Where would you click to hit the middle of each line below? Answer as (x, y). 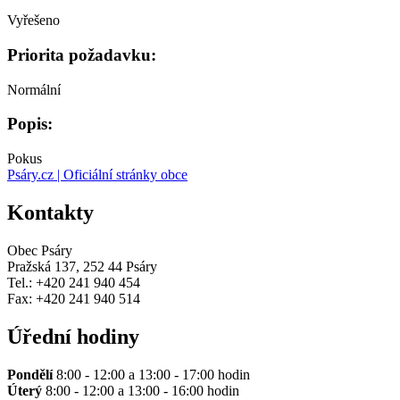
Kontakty (50, 212)
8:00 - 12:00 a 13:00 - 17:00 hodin (151, 374)
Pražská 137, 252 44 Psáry (82, 266)
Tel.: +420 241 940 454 (74, 282)
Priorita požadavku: (82, 54)
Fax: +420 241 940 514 (74, 298)
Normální (34, 89)
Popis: (30, 124)
